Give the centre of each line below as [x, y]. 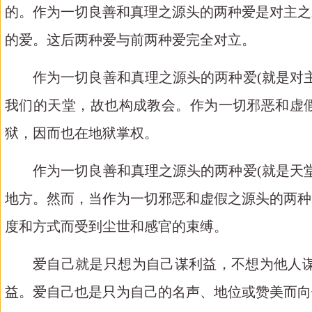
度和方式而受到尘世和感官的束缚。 [116, 226]
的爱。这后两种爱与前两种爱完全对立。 [130, 40]
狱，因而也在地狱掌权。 [81, 133]
